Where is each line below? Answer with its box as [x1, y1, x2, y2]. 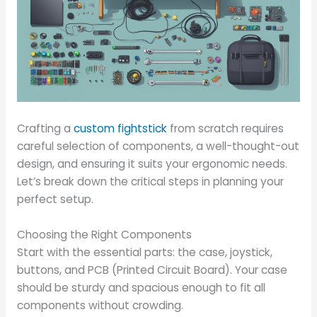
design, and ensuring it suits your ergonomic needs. [16, 156, 287, 171]
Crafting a [16, 120, 74, 136]
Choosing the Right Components [16, 226, 192, 242]
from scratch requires [166, 120, 284, 136]
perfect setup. [16, 191, 93, 207]
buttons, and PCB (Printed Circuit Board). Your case [16, 262, 287, 277]
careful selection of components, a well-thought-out [16, 138, 299, 154]
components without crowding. [16, 297, 183, 313]
